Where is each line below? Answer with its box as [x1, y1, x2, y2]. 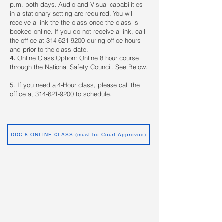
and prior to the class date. [10, 45, 90, 54]
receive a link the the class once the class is [10, 18, 138, 27]
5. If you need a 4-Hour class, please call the [10, 81, 140, 89]
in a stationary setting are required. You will [10, 9, 134, 18]
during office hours [85, 36, 141, 45]
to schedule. [74, 90, 111, 98]
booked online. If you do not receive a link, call [10, 27, 145, 36]
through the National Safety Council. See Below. [10, 63, 148, 71]
